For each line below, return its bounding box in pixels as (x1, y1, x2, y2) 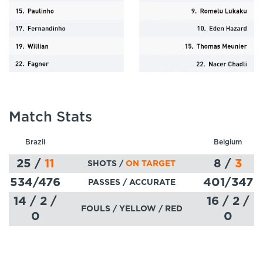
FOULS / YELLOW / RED (80, 205, 183, 214)
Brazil (25, 139, 45, 146)
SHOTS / (87, 160, 123, 168)
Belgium (214, 139, 242, 146)
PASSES (87, 178, 123, 187)
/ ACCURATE (122, 178, 176, 187)
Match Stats (9, 110, 92, 125)
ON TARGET (126, 160, 176, 168)
